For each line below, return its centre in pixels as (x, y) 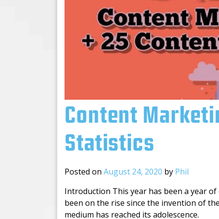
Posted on (84, 171)
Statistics (109, 144)
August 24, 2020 (133, 171)
